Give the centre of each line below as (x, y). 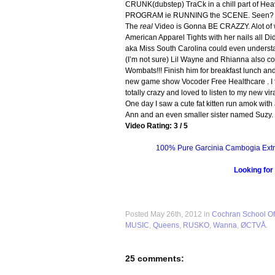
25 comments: (155, 258)
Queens (166, 225)
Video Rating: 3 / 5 (157, 126)
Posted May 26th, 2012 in (168, 214)
